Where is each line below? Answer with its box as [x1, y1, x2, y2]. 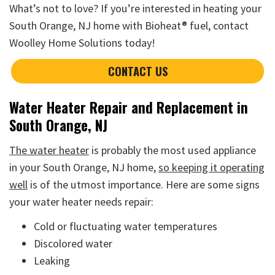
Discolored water [34, 236, 112, 251]
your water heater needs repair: [9, 194, 153, 209]
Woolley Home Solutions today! [9, 35, 155, 50]
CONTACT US [107, 63, 168, 80]
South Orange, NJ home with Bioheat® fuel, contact [9, 18, 249, 33]
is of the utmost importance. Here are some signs [28, 177, 260, 192]
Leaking [34, 254, 70, 268]
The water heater [9, 142, 89, 157]
